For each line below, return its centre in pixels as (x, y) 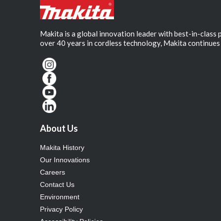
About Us (59, 128)
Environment (60, 197)
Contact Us (57, 184)
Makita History (62, 147)
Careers (53, 172)
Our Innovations (65, 160)
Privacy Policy (62, 209)
